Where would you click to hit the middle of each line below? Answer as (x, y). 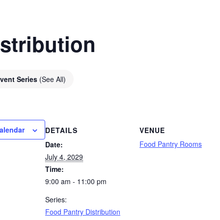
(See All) (53, 79)
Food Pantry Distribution (83, 211)
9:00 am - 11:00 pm (76, 181)
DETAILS (61, 130)
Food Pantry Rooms (171, 144)
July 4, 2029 (64, 156)
